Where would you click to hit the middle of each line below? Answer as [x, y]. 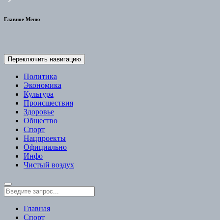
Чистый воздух [49, 165]
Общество [41, 121]
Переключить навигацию [44, 59]
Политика [40, 77]
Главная [37, 209]
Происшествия [48, 103]
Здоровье [39, 112]
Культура [39, 94]
